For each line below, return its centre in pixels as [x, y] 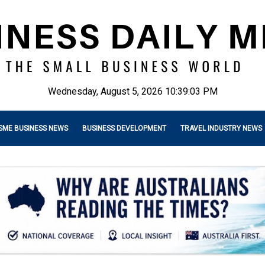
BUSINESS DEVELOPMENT [124, 128]
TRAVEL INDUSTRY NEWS [221, 128]
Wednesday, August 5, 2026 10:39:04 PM [132, 91]
